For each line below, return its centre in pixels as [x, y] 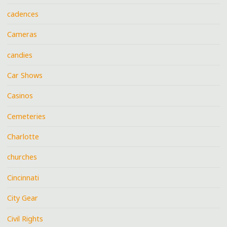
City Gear [23, 198]
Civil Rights [25, 218]
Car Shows [25, 75]
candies [20, 55]
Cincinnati [23, 177]
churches [22, 157]
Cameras [22, 34]
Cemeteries [27, 116]
